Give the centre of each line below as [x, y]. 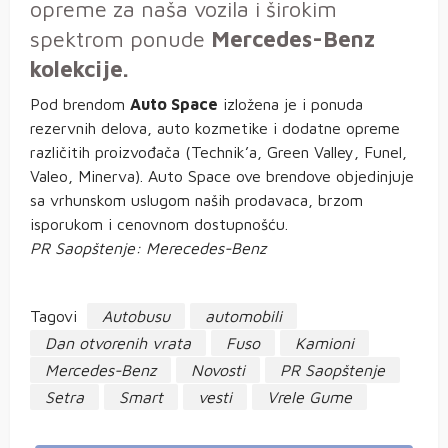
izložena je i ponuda [290, 104]
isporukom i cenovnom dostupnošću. [159, 224]
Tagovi [53, 316]
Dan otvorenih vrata [118, 343]
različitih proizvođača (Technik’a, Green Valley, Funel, [218, 152]
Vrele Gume [309, 397]
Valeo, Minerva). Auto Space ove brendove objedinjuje [222, 176]
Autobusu [136, 316]
